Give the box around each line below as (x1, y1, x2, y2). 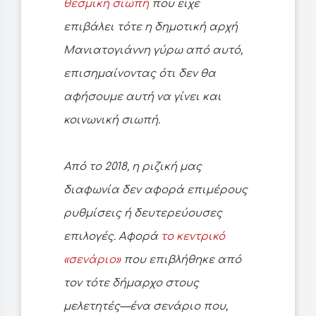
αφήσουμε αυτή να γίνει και (63, 91, 221, 104)
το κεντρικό (161, 231, 225, 243)
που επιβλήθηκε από (121, 254, 241, 267)
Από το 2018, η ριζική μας (63, 161, 202, 174)
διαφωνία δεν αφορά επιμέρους (63, 184, 248, 197)
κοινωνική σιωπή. (63, 114, 160, 127)
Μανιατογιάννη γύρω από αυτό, (63, 44, 243, 57)
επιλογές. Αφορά (63, 231, 161, 243)
